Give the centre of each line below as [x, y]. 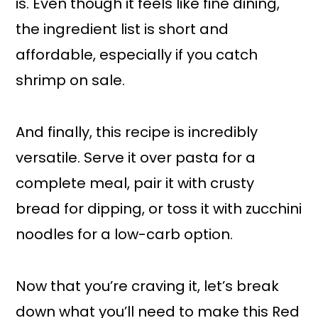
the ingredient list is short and [122, 29]
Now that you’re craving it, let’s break [148, 286]
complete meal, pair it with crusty [135, 183]
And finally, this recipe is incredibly [137, 132]
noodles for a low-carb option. [125, 234]
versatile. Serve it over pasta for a [136, 157]
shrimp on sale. [71, 80]
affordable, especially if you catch [137, 54]
